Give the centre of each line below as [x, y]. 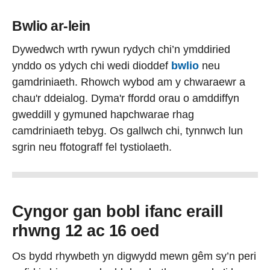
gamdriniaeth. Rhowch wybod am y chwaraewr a [129, 82]
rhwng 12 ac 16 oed [86, 231]
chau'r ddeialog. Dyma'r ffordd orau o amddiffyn [126, 98]
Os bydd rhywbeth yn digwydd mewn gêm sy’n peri [134, 256]
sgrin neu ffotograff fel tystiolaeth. [92, 147]
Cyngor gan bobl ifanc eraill [118, 211]
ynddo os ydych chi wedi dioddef [92, 65]
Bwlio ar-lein [51, 26]
